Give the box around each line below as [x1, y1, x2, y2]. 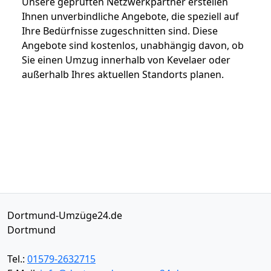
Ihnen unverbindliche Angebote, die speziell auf [22, 9, 239, 23]
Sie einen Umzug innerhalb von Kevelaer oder [22, 53, 230, 67]
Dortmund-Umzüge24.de [7, 208, 122, 222]
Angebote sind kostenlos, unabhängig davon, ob [22, 38, 244, 52]
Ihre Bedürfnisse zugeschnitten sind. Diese [22, 24, 218, 38]
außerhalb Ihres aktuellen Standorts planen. [22, 67, 224, 81]
